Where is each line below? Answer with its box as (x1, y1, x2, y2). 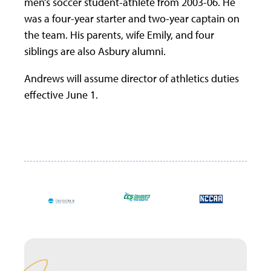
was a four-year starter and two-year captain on (24, 11, 240, 26)
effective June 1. (24, 88, 98, 102)
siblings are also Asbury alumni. (24, 44, 166, 59)
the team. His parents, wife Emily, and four (24, 28, 214, 42)
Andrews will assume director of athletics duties (24, 71, 239, 86)
